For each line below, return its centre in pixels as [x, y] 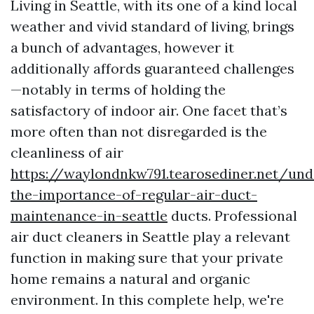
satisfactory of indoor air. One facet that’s [149, 110]
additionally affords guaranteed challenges [152, 68]
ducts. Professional [232, 216]
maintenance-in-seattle [89, 216]
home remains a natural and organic [130, 279]
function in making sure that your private [147, 258]
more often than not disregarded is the [139, 131]
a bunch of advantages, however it [122, 47]
